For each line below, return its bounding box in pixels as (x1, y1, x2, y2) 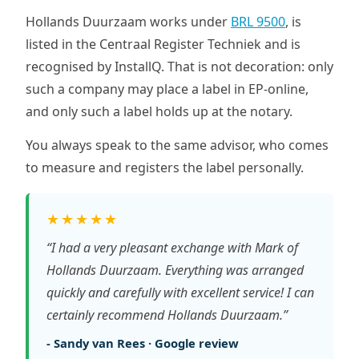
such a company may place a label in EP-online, (26, 80, 309, 98)
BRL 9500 (231, 13, 285, 30)
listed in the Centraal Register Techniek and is (26, 35, 301, 53)
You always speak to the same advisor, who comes (26, 136, 329, 154)
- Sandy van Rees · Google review (46, 335, 239, 351)
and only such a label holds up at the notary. (26, 103, 292, 120)
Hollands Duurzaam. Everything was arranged (46, 261, 304, 279)
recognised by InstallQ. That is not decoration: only (26, 58, 333, 75)
